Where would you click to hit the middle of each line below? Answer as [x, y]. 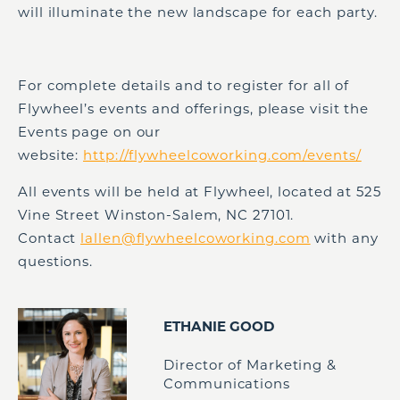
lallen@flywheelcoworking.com [196, 238]
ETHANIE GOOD [220, 326]
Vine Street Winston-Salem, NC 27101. [158, 215]
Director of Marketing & [250, 364]
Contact [50, 238]
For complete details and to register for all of [184, 85]
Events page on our [90, 132]
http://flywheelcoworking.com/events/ [222, 155]
